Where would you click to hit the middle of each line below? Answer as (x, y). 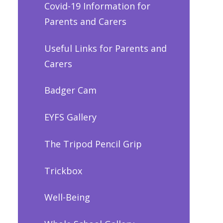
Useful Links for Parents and (105, 48)
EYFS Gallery (70, 117)
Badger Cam (70, 90)
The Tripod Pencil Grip (93, 144)
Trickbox (63, 170)
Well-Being (67, 197)
